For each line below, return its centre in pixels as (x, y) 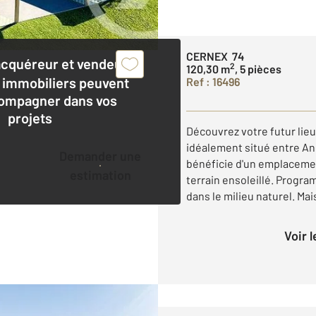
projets (30, 117)
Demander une (63, 156)
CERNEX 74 (215, 56)
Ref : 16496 (213, 81)
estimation (100, 175)
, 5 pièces (258, 68)
